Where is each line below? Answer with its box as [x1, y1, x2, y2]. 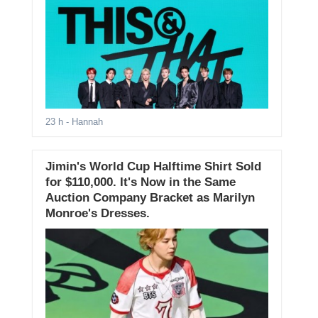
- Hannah [62, 116, 103, 128]
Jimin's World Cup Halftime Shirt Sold [45, 160, 261, 174]
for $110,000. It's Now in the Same [45, 175, 236, 190]
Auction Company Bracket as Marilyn [45, 191, 255, 205]
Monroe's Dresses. [45, 207, 150, 221]
